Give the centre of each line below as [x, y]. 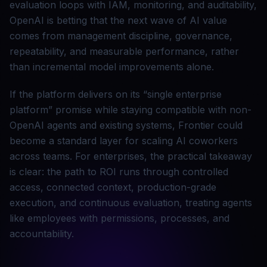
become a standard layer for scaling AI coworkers [124, 141]
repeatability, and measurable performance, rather [124, 52]
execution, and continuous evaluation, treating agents [131, 203]
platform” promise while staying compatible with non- [131, 110]
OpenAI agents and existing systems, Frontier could [126, 125]
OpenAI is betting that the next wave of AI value [118, 21]
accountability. [42, 234]
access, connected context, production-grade [113, 187]
